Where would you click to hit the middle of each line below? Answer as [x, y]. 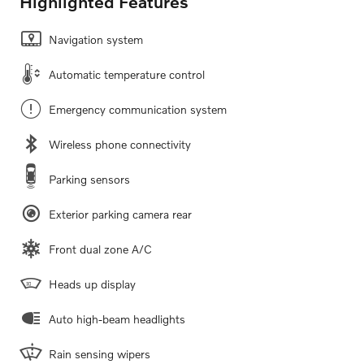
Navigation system [96, 39]
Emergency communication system [138, 109]
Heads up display [92, 284]
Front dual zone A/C [100, 249]
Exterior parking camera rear [120, 214]
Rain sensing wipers [100, 353]
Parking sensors [89, 179]
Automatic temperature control [127, 74]
